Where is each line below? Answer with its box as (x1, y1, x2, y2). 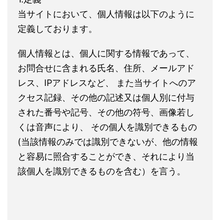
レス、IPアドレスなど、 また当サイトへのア (18, 78, 196, 88)
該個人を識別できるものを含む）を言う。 (18, 166, 186, 176)
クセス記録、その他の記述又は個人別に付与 (18, 92, 194, 103)
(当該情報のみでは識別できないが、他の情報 (18, 137, 198, 147)
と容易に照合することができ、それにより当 (18, 151, 194, 162)
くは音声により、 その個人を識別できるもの (18, 122, 197, 132)
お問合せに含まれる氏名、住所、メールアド (18, 63, 194, 73)
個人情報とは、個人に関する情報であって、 (18, 48, 194, 58)
